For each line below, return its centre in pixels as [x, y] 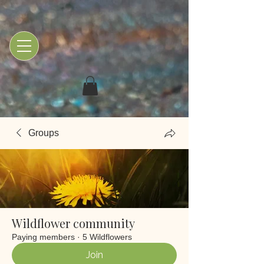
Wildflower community [73, 223]
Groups [44, 133]
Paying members [43, 237]
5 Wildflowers [107, 237]
